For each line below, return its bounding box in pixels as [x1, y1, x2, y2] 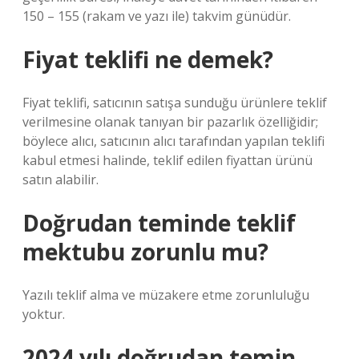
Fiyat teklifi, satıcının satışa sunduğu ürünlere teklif [22, 94, 327, 111]
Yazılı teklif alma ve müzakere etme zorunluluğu [22, 286, 309, 304]
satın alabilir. [22, 171, 99, 188]
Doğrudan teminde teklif [22, 208, 296, 238]
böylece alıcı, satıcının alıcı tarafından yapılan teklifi [22, 132, 325, 150]
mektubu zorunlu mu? [22, 236, 268, 267]
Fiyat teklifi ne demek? [22, 44, 273, 75]
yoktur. [22, 305, 65, 323]
